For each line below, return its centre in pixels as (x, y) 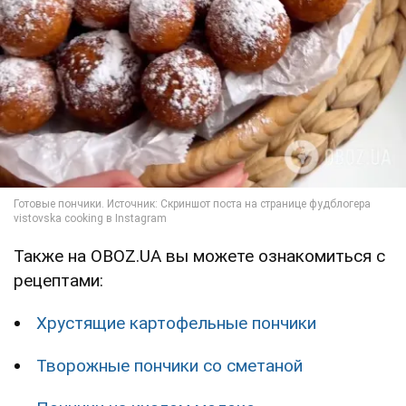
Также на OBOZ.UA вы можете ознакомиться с (199, 256)
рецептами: (58, 281)
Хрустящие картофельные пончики (176, 324)
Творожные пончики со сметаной (169, 366)
